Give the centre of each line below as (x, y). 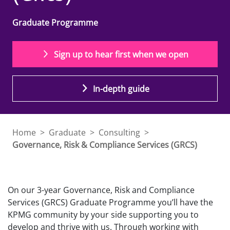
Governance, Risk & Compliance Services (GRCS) (105, 145)
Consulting (119, 132)
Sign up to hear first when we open (120, 54)
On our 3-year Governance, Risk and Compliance (101, 190)
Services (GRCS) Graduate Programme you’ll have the (110, 202)
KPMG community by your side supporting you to (103, 215)
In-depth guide (120, 89)
